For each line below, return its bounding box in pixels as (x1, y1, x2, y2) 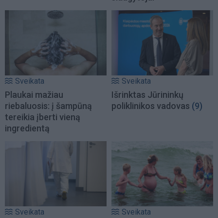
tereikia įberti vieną (5, 112, 80, 123)
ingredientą (5, 123, 50, 134)
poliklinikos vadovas (111, 101, 190, 111)
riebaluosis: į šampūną (5, 101, 92, 111)
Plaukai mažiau (5, 90, 63, 100)
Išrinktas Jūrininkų (111, 90, 183, 100)
